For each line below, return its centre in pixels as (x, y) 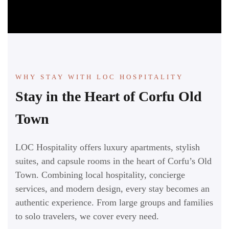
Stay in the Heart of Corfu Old (109, 96)
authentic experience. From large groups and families (114, 202)
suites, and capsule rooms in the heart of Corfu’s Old (113, 161)
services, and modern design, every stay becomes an (112, 188)
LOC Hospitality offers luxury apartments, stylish (108, 147)
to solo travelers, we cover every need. (87, 216)
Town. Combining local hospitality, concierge (100, 175)
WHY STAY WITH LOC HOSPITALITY (99, 77)
